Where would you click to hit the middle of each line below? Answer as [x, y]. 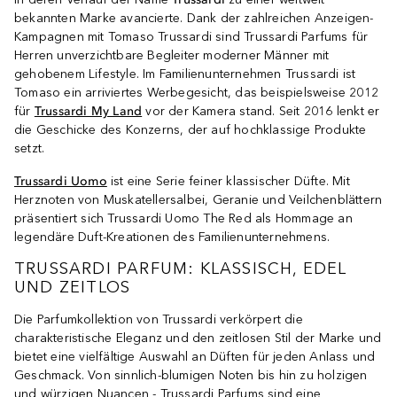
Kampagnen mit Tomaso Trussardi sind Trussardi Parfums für [191, 36]
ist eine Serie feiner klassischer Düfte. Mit [230, 181]
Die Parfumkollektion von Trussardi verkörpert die [159, 319]
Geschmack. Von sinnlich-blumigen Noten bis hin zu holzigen [191, 375]
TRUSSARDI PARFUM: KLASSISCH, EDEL [181, 268]
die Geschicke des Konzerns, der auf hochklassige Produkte [191, 129]
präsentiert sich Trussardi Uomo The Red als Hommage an [183, 218]
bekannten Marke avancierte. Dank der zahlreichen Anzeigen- [194, 18]
